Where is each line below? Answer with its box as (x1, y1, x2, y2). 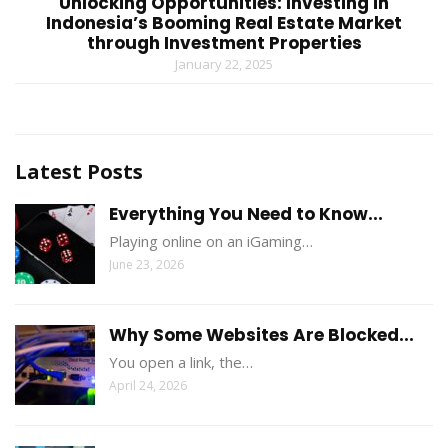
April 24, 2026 (109, 377, 187, 395)
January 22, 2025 (175, 55, 273, 74)
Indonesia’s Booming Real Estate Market (46, 11, 402, 36)
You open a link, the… (109, 352, 253, 373)
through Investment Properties (86, 31, 362, 56)
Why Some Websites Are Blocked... (109, 323, 414, 348)
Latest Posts (15, 158, 143, 186)
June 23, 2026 (109, 256, 184, 274)
